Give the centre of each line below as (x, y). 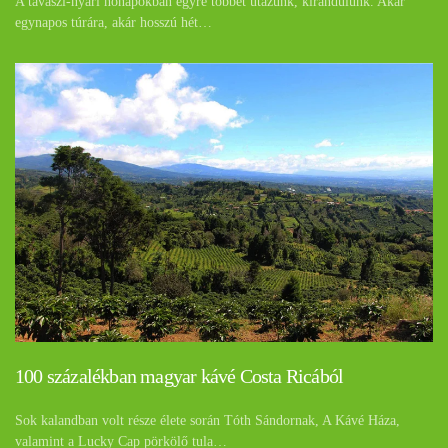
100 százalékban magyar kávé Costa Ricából (179, 375)
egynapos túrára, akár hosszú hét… (113, 22)
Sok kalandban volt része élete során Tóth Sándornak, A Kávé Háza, (207, 420)
